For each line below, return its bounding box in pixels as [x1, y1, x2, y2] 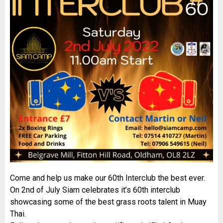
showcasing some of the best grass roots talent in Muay [10, 197, 207, 207]
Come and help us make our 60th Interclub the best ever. [10, 173, 205, 183]
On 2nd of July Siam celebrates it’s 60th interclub [10, 185, 180, 195]
